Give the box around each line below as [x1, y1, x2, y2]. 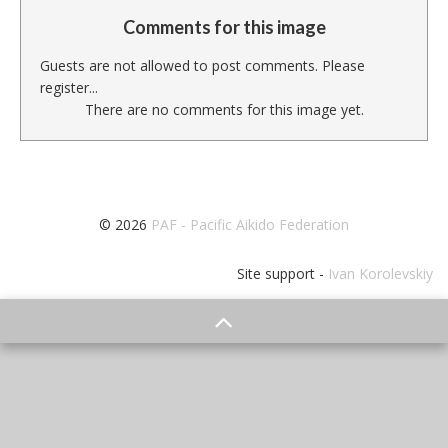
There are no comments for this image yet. [84, 99, 364, 119]
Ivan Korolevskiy [324, 264, 433, 284]
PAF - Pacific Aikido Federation [151, 215, 349, 235]
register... [40, 77, 98, 97]
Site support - [237, 264, 324, 284]
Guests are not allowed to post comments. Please [40, 55, 365, 75]
